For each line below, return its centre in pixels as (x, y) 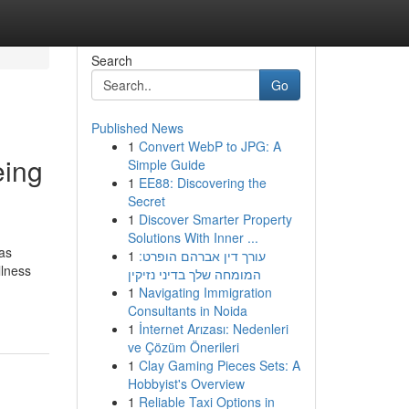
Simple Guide (166, 164)
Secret (146, 201)
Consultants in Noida (187, 310)
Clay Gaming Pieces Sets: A (219, 365)
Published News (137, 128)
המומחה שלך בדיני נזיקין (194, 274)
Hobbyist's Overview (186, 383)
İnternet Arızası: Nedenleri (213, 329)
